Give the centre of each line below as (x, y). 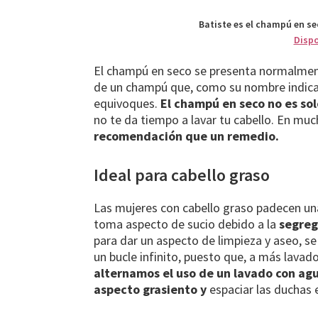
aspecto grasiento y (150, 290)
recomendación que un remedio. (186, 136)
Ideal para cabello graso (182, 175)
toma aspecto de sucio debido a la (186, 224)
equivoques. (127, 104)
